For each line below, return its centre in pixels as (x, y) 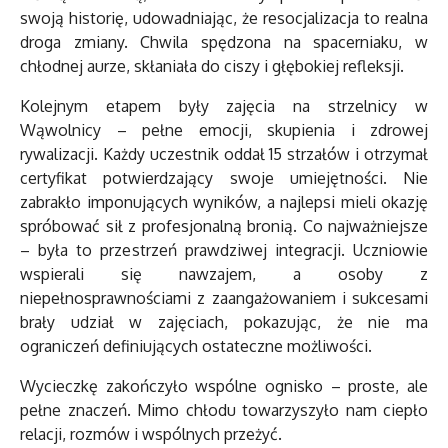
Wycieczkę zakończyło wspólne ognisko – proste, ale (224, 386)
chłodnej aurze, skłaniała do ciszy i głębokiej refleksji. (212, 66)
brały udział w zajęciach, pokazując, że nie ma (224, 322)
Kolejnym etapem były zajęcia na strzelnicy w (224, 106)
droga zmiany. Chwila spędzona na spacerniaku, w (224, 42)
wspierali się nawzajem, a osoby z (224, 274)
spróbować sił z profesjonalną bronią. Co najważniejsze (224, 226)
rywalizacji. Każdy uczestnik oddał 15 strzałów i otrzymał (224, 154)
